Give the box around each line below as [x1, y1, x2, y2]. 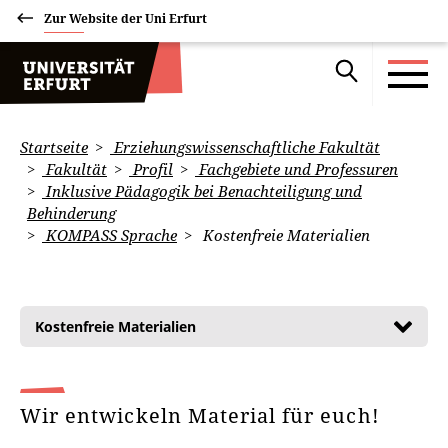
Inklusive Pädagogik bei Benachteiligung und [42, 181, 362, 201]
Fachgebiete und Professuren [195, 159, 398, 179]
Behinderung [27, 203, 116, 223]
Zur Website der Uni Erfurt [44, 10, 207, 27]
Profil [129, 159, 173, 179]
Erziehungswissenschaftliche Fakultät [110, 137, 380, 157]
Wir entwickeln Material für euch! [20, 402, 386, 429]
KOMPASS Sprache [42, 225, 177, 245]
